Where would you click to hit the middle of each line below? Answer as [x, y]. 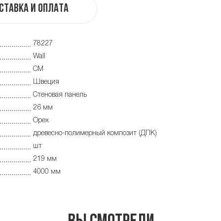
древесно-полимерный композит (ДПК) [95, 134]
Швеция [46, 82]
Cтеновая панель [60, 95]
